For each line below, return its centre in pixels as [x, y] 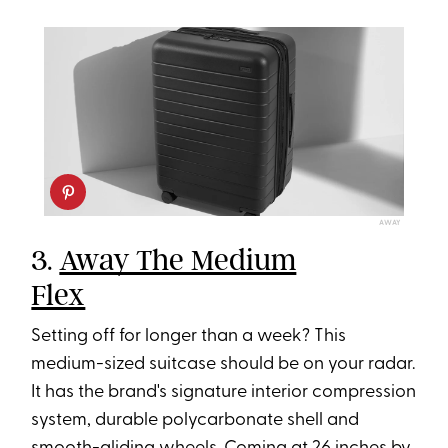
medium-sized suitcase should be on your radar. [223, 365]
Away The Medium [178, 260]
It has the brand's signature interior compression [224, 393]
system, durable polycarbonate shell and [195, 421]
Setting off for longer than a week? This [189, 337]
